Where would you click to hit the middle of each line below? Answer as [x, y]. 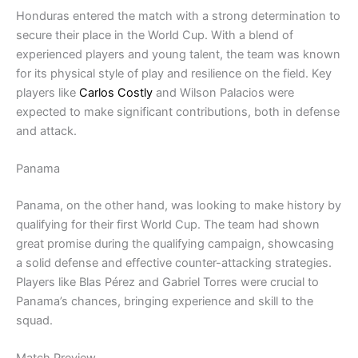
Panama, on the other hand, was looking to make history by [179, 205]
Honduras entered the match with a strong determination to [178, 16]
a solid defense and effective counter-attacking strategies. [174, 263]
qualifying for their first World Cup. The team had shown [168, 224]
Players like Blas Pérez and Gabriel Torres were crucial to [167, 282]
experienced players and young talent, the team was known [178, 54]
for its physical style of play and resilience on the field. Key [174, 73]
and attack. [46, 131]
